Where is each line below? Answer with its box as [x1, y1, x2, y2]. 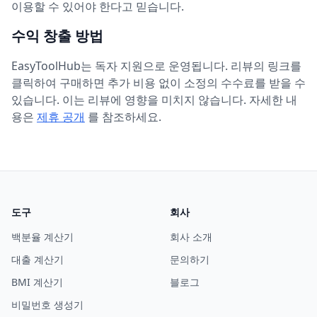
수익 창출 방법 [11, 26, 103, 45]
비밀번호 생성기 [11, 298, 83, 311]
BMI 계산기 [11, 275, 63, 289]
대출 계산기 [11, 253, 64, 266]
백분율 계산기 [11, 230, 74, 243]
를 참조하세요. [88, 109, 161, 125]
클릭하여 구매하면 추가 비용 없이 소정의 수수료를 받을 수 [11, 75, 306, 91]
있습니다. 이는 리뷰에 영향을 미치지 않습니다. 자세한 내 [11, 92, 297, 108]
